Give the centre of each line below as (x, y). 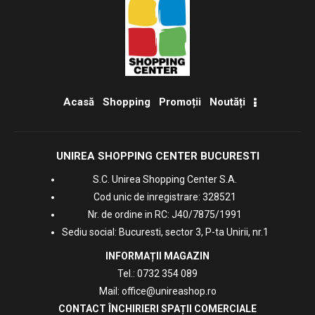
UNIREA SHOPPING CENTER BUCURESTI (157, 156)
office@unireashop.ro (169, 291)
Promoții (180, 102)
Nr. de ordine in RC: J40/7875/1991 (165, 215)
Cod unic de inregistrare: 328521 (165, 197)
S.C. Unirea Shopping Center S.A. (165, 180)
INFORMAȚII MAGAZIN (157, 256)
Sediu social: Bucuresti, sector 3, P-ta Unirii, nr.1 (165, 232)
